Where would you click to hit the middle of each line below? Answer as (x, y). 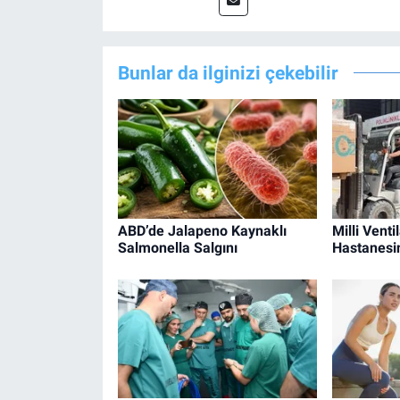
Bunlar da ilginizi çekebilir (228, 72)
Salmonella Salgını (177, 248)
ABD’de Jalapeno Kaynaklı (202, 231)
